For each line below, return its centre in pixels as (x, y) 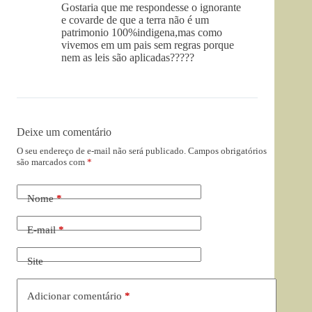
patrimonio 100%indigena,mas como (142, 33)
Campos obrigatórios (227, 151)
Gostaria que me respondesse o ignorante (151, 8)
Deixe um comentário (64, 132)
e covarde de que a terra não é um (135, 20)
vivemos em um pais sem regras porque (148, 45)
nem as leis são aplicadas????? (128, 58)
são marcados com (52, 162)
